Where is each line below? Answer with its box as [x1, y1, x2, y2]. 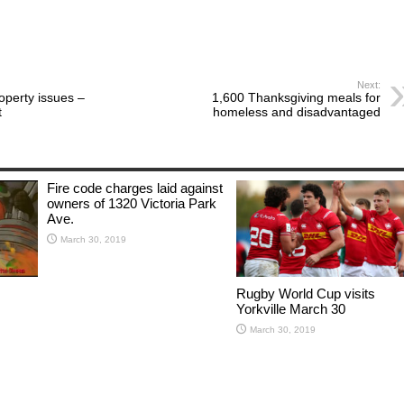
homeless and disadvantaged [213, 105, 381, 120]
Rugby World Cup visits [236, 285, 375, 301]
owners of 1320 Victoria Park [47, 196, 216, 212]
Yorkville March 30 [236, 300, 345, 317]
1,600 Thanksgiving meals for [212, 90, 381, 106]
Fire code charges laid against [47, 180, 223, 197]
